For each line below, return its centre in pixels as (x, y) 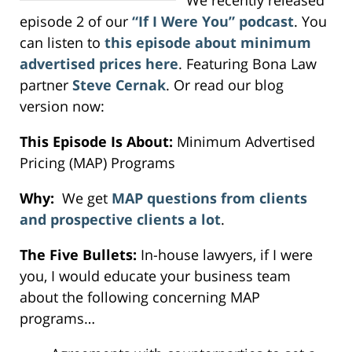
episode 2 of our (76, 21)
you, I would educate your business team (155, 275)
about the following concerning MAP (140, 297)
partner (46, 84)
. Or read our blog (225, 84)
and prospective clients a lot (120, 219)
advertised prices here (99, 63)
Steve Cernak (119, 84)
